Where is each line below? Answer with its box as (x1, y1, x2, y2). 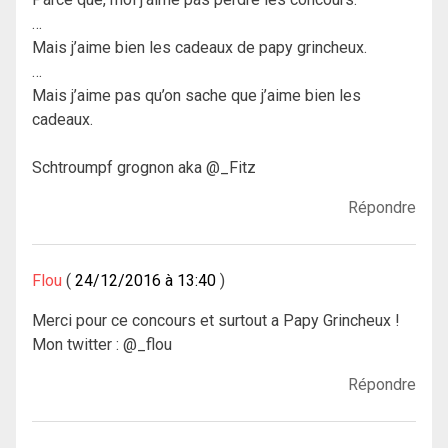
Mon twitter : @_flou (32, 334, 172, 354)
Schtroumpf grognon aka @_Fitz (32, 157, 256, 177)
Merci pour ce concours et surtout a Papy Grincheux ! (32, 310, 400, 330)
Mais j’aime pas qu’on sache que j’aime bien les (32, 85, 361, 105)
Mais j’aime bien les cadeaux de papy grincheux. (32, 37, 367, 57)
